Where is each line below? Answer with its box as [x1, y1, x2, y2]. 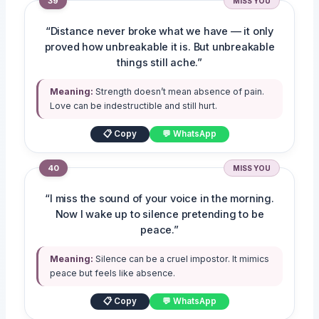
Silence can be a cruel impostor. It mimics [93, 253, 270, 265]
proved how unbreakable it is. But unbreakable [44, 41, 275, 54]
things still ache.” [116, 56, 203, 70]
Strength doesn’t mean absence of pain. [93, 86, 265, 98]
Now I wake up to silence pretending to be [55, 208, 264, 221]
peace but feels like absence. [50, 268, 176, 279]
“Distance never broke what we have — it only [45, 25, 274, 38]
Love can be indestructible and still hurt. [50, 100, 218, 112]
